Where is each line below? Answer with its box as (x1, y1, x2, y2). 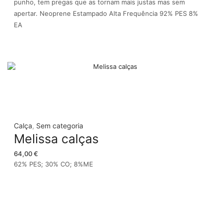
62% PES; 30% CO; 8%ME (14, 160, 93, 168)
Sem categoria (36, 121, 83, 130)
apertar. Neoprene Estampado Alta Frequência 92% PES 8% (14, 9, 198, 17)
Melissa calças (14, 131, 99, 147)
